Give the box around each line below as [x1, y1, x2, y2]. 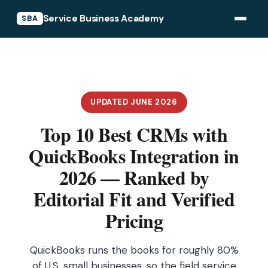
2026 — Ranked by [59, 163, 209, 191]
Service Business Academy [42, 12, 164, 25]
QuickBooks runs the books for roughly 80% [29, 243, 239, 257]
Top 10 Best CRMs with [40, 120, 228, 148]
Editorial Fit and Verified [33, 185, 234, 213]
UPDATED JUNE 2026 [90, 97, 178, 107]
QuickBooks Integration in [29, 142, 239, 170]
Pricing [105, 206, 163, 234]
